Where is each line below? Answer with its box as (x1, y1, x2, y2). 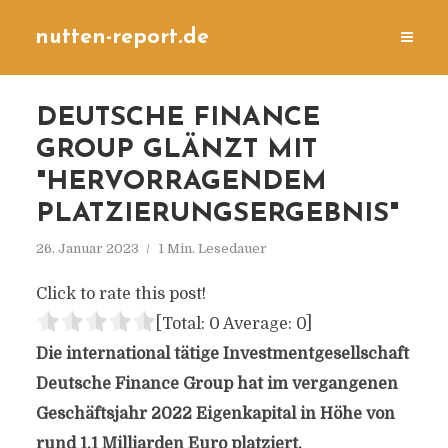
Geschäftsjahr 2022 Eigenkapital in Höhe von (35, 405, 395, 423)
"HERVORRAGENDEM (35, 169, 327, 196)
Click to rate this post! (35, 285, 206, 303)
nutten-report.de (35, 27, 209, 48)
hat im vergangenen (232, 375, 398, 393)
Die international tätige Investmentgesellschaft (35, 345, 409, 363)
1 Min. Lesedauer (157, 241, 267, 256)
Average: (219, 315, 296, 333)
